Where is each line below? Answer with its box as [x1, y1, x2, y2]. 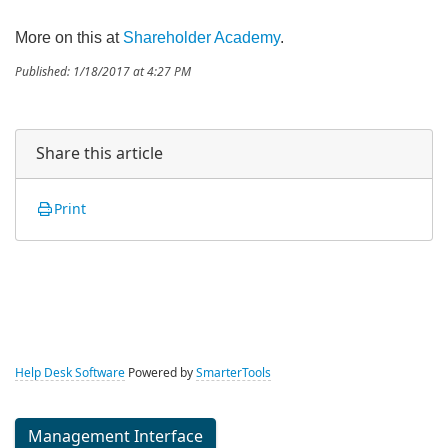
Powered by [125, 366, 196, 380]
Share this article [36, 143, 163, 163]
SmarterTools [196, 366, 271, 380]
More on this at [15, 28, 123, 46]
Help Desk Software [15, 366, 125, 380]
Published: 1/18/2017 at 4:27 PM [15, 64, 191, 79]
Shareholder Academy [123, 28, 280, 46]
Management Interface [28, 427, 203, 446]
